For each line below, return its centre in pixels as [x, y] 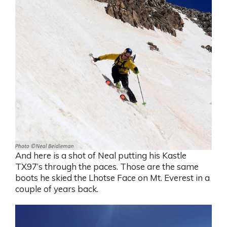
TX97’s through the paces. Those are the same [107, 167]
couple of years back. [57, 189]
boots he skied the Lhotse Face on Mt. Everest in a [112, 178]
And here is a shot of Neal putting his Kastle [101, 156]
